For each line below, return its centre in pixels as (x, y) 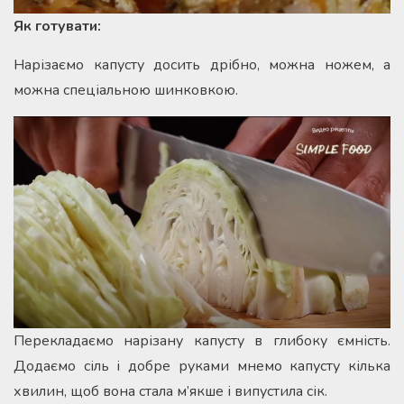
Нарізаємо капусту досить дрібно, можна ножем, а (202, 64)
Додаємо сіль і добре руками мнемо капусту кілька (202, 366)
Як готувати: (57, 26)
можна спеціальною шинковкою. (126, 90)
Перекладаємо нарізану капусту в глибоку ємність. (202, 340)
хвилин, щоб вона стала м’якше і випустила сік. (170, 391)
